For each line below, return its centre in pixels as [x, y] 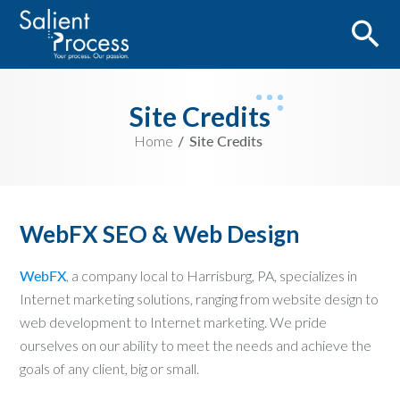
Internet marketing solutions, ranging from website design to [199, 299]
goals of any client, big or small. [109, 369]
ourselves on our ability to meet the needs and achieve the [196, 346]
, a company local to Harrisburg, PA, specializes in [212, 276]
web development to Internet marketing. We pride [173, 322]
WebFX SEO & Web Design [159, 234]
